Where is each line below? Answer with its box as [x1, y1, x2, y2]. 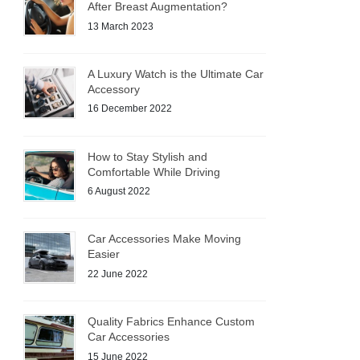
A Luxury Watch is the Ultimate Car [88, 67, 264, 80]
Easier [88, 247, 121, 261]
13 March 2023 [88, 20, 154, 32]
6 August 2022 [88, 186, 151, 198]
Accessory [88, 82, 141, 96]
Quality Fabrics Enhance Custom [88, 315, 256, 329]
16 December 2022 [88, 103, 173, 115]
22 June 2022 [88, 268, 149, 280]
